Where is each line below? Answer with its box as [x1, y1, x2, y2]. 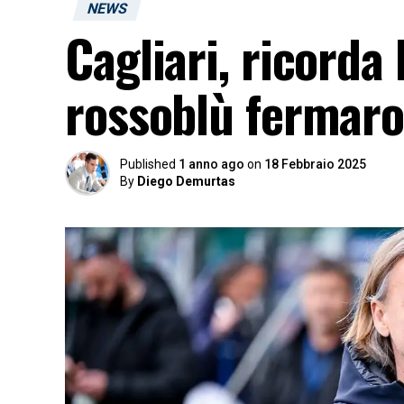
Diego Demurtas [137, 174, 235, 188]
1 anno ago [179, 157, 244, 171]
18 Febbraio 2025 [264, 157, 366, 171]
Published [120, 157, 176, 171]
